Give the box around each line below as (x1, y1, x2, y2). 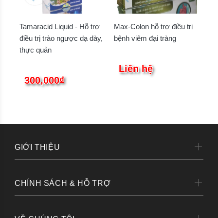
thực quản (19, 45, 52, 54)
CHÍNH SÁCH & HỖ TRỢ (15, 179, 111, 187)
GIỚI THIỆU (15, 143, 60, 151)
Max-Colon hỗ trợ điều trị (114, 22, 193, 31)
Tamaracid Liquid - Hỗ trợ (19, 22, 100, 31)
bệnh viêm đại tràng (114, 34, 176, 42)
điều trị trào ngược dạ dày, (19, 34, 103, 42)
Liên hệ (119, 63, 153, 74)
